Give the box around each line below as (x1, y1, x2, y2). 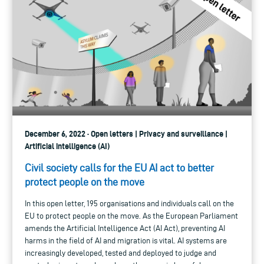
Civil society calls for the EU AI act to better (25, 161, 214, 173)
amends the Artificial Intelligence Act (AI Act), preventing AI (25, 223, 225, 233)
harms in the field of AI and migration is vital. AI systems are (25, 236, 227, 245)
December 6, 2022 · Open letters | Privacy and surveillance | (25, 128, 227, 138)
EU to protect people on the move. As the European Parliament (25, 211, 238, 220)
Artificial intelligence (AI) (25, 141, 110, 151)
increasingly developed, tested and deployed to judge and (25, 248, 216, 258)
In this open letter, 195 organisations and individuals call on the (25, 199, 234, 208)
